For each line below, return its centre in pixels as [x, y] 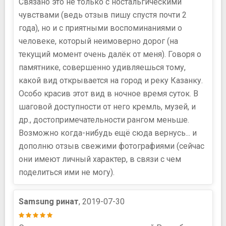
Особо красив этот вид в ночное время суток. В [108, 93]
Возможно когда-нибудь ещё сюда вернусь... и [108, 133]
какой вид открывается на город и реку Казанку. [111, 80]
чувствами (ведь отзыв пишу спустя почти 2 [103, 15]
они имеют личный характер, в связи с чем [100, 159]
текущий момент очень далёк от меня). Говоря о [110, 54]
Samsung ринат [49, 201]
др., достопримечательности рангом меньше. [104, 120]
